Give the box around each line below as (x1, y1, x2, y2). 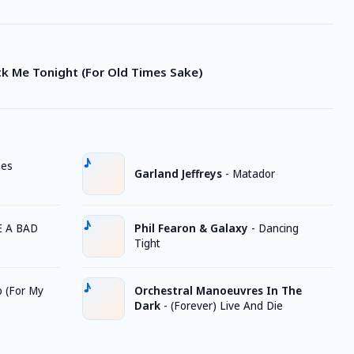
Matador (232, 166, 275, 181)
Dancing (258, 221, 299, 235)
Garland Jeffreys (134, 166, 222, 181)
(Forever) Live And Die (171, 299, 283, 313)
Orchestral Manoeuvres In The (134, 284, 302, 298)
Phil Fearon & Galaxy (134, 221, 248, 235)
